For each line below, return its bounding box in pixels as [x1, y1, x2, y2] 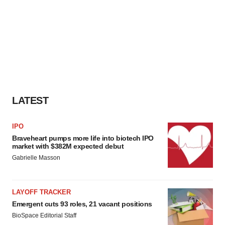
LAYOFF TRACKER [12, 188, 71, 196]
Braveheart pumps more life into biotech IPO [12, 134, 154, 142]
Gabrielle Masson [12, 154, 60, 161]
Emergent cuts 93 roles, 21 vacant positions [12, 200, 152, 208]
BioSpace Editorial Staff [12, 212, 76, 219]
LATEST [12, 95, 48, 106]
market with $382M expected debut [12, 142, 124, 150]
